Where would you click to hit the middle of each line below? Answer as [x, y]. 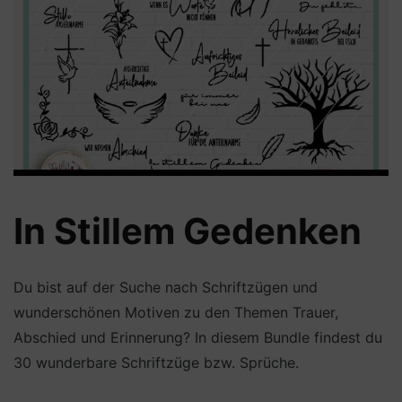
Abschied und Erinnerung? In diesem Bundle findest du [198, 337]
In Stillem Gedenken [188, 231]
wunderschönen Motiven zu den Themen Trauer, [176, 312]
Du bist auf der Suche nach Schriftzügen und [166, 287]
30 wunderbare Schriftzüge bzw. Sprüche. [156, 362]
